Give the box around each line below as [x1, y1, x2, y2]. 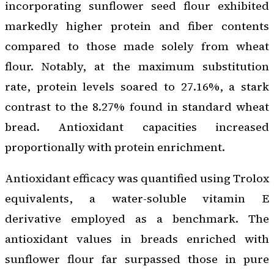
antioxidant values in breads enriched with [5, 231, 269, 247]
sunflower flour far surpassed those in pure [5, 251, 269, 267]
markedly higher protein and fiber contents [5, 18, 269, 34]
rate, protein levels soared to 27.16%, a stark [5, 79, 269, 95]
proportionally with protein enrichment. [5, 139, 225, 155]
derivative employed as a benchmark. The [5, 211, 269, 227]
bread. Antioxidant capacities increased [5, 119, 269, 135]
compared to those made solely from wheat [5, 39, 269, 54]
